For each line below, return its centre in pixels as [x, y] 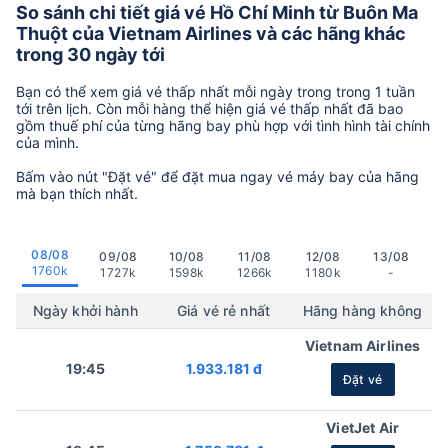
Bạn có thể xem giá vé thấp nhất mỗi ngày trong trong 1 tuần [215, 91]
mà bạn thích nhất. [77, 193]
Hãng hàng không [362, 310]
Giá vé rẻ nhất [224, 310]
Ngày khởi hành [85, 310]
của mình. [49, 142]
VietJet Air [362, 427]
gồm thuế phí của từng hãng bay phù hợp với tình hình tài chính [223, 125]
